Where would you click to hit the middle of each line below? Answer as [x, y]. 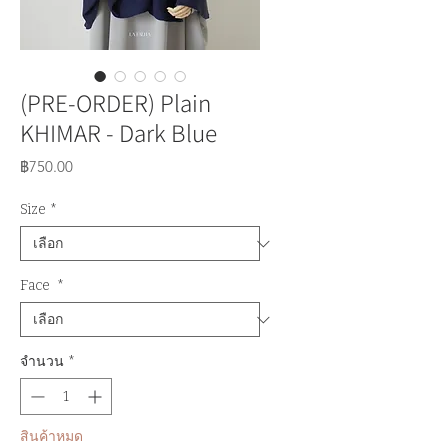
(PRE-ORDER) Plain [115, 103]
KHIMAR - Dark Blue [118, 133]
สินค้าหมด [51, 436]
